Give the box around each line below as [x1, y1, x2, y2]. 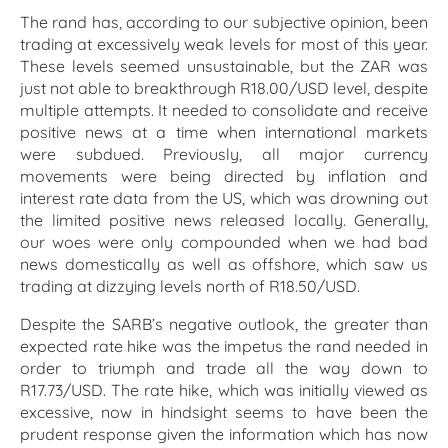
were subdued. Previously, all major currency [20, 144, 428, 165]
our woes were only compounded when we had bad [20, 232, 428, 253]
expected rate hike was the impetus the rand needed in [20, 336, 428, 357]
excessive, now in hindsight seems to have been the [20, 402, 428, 423]
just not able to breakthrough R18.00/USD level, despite [20, 78, 428, 99]
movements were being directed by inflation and [20, 166, 428, 187]
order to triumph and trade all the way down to [20, 358, 428, 379]
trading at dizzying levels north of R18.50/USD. [20, 276, 360, 297]
